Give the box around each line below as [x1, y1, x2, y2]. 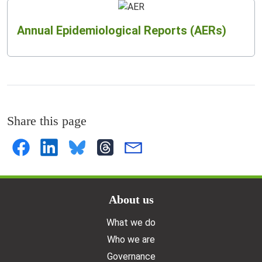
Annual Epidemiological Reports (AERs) [17, 23, 226, 37]
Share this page [7, 113, 87, 128]
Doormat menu [6, 192, 102, 208]
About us [108, 192, 154, 206]
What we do [106, 216, 156, 228]
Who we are [107, 233, 155, 245]
